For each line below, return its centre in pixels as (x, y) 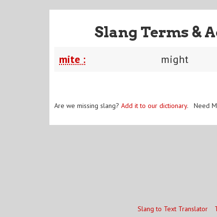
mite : (72, 59)
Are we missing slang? (88, 105)
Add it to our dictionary (154, 105)
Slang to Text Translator (172, 209)
